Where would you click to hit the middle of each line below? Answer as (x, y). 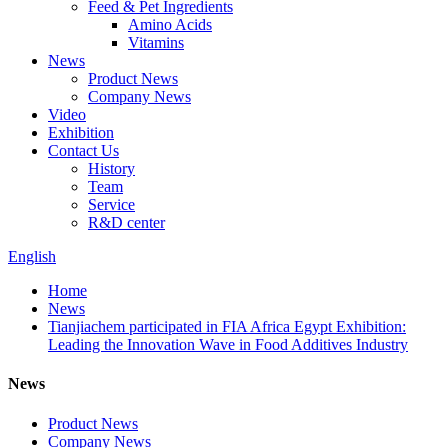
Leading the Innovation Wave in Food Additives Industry (228, 344)
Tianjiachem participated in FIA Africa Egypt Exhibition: (227, 326)
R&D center (126, 222)
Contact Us (83, 150)
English (32, 256)
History (111, 168)
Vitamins (156, 42)
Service (111, 204)
